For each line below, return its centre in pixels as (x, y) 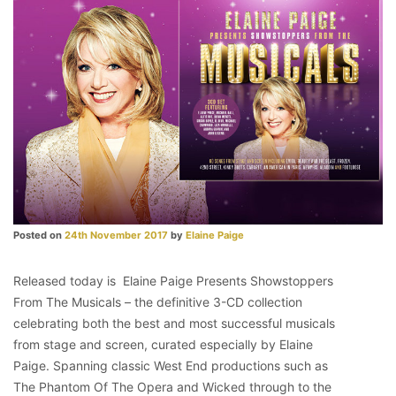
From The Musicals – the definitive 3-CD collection (158, 301)
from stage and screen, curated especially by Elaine (163, 344)
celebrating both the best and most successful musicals (174, 323)
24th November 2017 (116, 235)
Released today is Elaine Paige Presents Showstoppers (173, 280)
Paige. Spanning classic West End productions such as (171, 365)
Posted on (39, 235)
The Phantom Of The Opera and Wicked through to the (172, 386)
